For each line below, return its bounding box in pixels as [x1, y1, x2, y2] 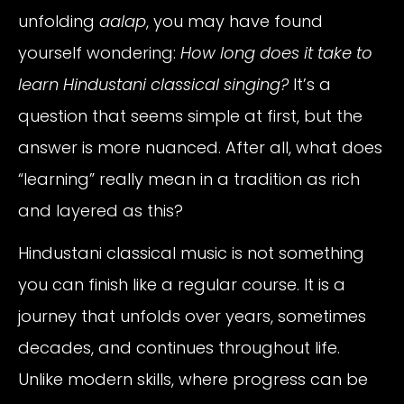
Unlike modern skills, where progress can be [18, 368, 368, 391]
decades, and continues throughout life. [18, 336, 340, 360]
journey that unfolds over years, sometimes [18, 305, 366, 328]
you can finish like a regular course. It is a [18, 273, 345, 297]
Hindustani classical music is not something [18, 242, 364, 265]
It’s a [289, 73, 331, 96]
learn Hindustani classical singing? [18, 73, 289, 96]
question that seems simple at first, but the [18, 105, 363, 128]
